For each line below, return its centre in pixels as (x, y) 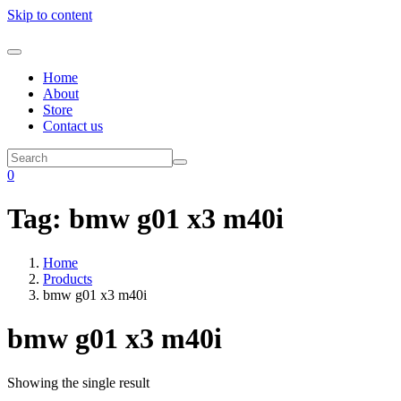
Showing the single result (78, 382)
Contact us (73, 126)
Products (68, 278)
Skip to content (50, 15)
